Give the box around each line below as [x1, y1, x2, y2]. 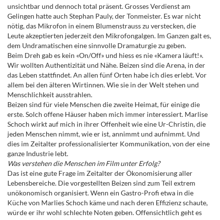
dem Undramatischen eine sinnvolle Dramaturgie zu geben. [7, 41, 186, 50]
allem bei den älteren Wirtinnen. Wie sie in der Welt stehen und [7, 81, 199, 89]
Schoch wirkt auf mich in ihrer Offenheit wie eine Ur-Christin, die [7, 120, 206, 128]
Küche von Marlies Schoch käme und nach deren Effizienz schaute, [7, 198, 208, 207]
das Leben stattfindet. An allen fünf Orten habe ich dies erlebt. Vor [7, 71, 207, 79]
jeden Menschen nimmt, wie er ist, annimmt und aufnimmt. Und [7, 130, 200, 138]
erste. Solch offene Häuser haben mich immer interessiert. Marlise [7, 110, 208, 118]
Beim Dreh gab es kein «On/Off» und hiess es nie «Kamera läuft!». [7, 51, 203, 59]
